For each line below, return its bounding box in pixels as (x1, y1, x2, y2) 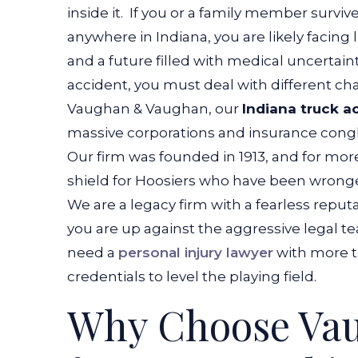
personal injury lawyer (118, 245, 273, 261)
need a (67, 245, 118, 261)
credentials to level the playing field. (67, 268, 316, 284)
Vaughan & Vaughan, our (67, 101, 242, 117)
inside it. (67, 5, 126, 21)
